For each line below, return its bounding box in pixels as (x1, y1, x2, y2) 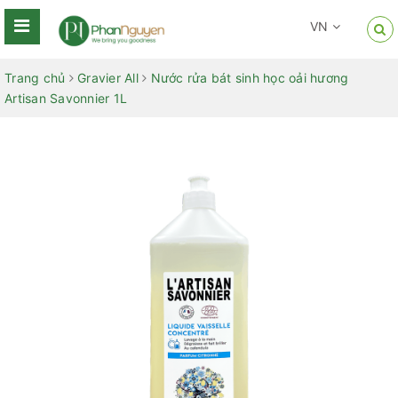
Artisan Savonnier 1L (4, 91, 127, 106)
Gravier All (77, 70, 139, 85)
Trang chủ (4, 70, 66, 85)
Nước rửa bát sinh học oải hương (150, 70, 349, 85)
